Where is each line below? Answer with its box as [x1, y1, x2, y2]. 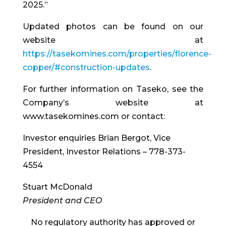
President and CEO [22, 196, 102, 206]
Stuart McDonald [22, 182, 92, 192]
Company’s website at [22, 98, 204, 108]
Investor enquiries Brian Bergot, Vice [22, 133, 171, 143]
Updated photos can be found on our [22, 22, 204, 32]
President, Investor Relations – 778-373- [22, 147, 186, 157]
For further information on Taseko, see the [22, 84, 204, 94]
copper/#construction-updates [22, 63, 150, 73]
